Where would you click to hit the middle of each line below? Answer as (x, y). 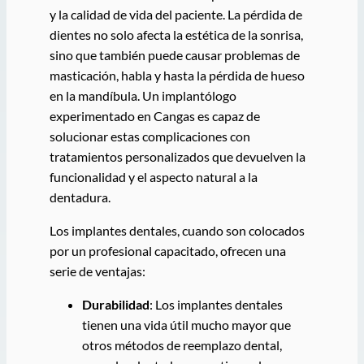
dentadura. (80, 197)
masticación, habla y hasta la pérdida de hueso (177, 75)
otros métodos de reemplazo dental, (182, 345)
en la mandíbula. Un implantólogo (143, 95)
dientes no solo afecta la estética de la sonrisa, (176, 34)
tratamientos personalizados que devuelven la (177, 156)
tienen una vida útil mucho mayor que (186, 325)
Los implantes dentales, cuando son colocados (177, 231)
